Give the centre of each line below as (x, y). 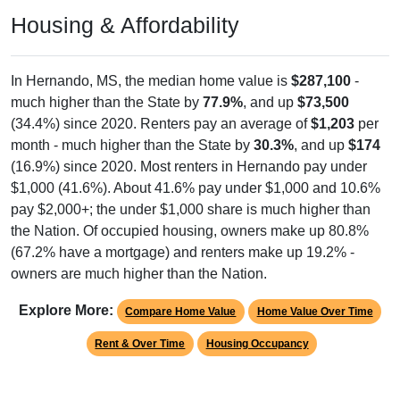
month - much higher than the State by (132, 146)
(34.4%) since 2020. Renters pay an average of (161, 124)
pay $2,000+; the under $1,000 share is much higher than (191, 210)
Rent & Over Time (140, 344)
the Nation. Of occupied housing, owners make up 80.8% (190, 231)
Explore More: (66, 311)
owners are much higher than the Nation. (139, 274)
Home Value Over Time (315, 312)
